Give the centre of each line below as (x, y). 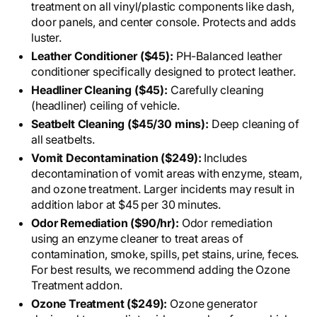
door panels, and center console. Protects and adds (163, 22)
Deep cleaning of (255, 124)
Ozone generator (212, 304)
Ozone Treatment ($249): (99, 304)
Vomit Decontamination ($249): (118, 158)
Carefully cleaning (216, 90)
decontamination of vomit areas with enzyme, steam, (167, 174)
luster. (46, 38)
